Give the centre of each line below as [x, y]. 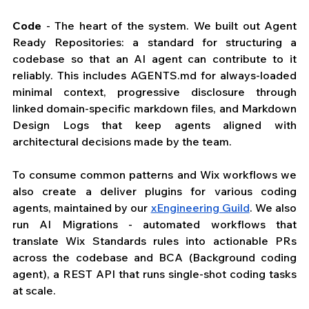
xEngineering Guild [200, 208]
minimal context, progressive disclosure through [154, 92]
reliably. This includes [71, 76]
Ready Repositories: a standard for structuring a [154, 42]
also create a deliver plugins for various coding [154, 191]
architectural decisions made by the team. [123, 142]
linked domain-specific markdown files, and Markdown [154, 109]
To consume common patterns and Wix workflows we [154, 175]
